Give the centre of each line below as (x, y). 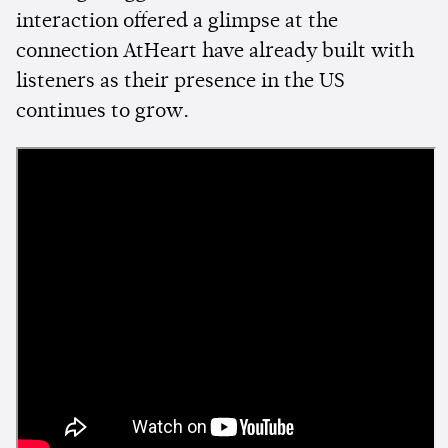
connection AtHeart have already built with (215, 52)
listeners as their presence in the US (180, 82)
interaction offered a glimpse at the (177, 22)
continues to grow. (102, 112)
